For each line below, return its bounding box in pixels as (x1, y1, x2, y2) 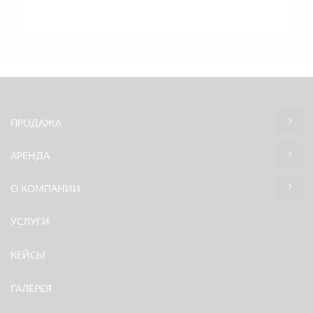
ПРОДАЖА (10, 119, 61, 129)
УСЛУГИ (10, 217, 50, 227)
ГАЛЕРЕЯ (10, 284, 52, 294)
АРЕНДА (10, 152, 50, 161)
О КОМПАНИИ (10, 184, 80, 194)
